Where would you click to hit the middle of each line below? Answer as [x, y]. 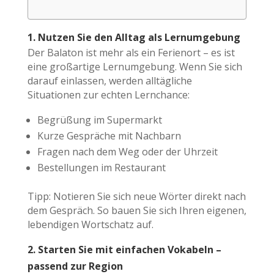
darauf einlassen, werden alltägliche [109, 80]
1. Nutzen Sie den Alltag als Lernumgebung [134, 37]
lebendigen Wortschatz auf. [90, 224]
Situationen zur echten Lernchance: [108, 94]
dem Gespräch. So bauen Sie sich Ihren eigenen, [137, 210]
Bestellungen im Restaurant [101, 167]
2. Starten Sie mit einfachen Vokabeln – [124, 249]
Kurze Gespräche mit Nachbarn [109, 135]
